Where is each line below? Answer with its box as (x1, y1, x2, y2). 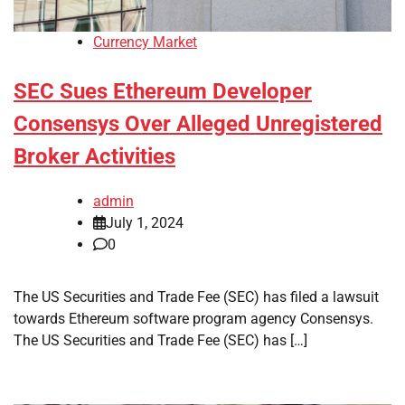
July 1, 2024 (106, 214, 184, 232)
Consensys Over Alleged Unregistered (14, 111, 382, 137)
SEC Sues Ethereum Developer (14, 79, 312, 105)
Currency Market (93, 33, 197, 52)
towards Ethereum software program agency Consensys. (14, 310, 373, 328)
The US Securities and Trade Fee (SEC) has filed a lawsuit (14, 288, 379, 306)
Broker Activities (14, 144, 175, 170)
